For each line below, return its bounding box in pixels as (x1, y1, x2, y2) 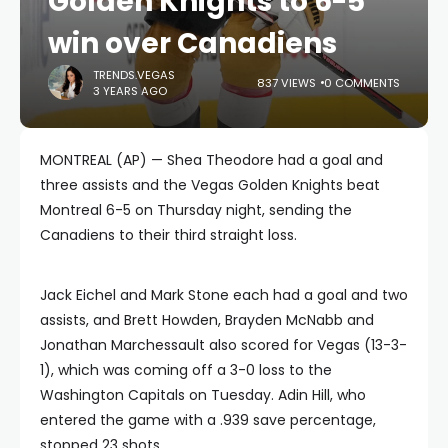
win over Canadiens (48, 24, 337, 63)
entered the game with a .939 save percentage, (40, 410, 376, 430)
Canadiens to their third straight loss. (40, 225, 297, 245)
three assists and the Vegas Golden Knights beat (40, 175, 380, 195)
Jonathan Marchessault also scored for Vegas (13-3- (40, 335, 407, 355)
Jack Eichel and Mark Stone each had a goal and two (40, 285, 408, 305)
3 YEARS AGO (93, 82, 167, 99)
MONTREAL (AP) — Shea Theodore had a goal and (40, 150, 383, 170)
